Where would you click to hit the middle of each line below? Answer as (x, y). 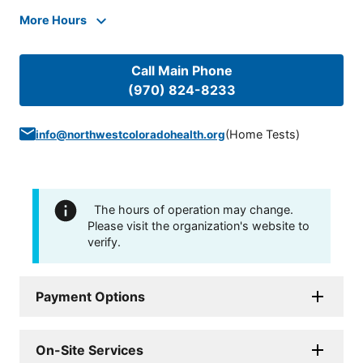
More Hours (53, 19)
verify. (104, 241)
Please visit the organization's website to (199, 225)
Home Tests (263, 134)
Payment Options (90, 296)
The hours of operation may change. (194, 209)
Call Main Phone (181, 70)
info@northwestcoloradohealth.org (130, 134)
